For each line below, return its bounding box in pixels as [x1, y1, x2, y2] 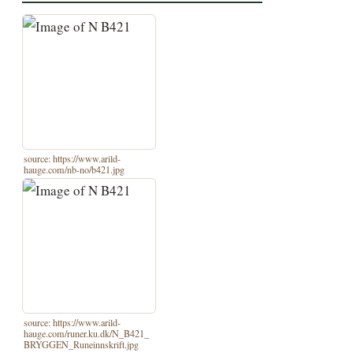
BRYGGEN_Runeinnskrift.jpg [24, 338, 139, 351]
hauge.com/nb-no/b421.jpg [24, 162, 125, 176]
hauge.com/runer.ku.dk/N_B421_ [24, 327, 150, 340]
